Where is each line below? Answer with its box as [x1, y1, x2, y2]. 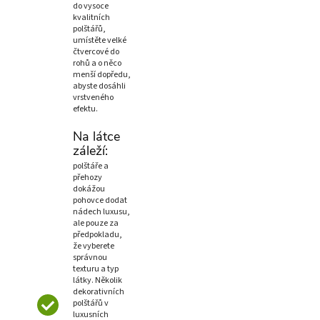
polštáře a [73, 160, 109, 173]
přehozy [73, 171, 102, 184]
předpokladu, [73, 229, 122, 241]
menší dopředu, [73, 69, 131, 81]
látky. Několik [73, 274, 122, 287]
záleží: [73, 142, 111, 160]
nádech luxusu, [73, 206, 130, 219]
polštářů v [73, 297, 109, 310]
